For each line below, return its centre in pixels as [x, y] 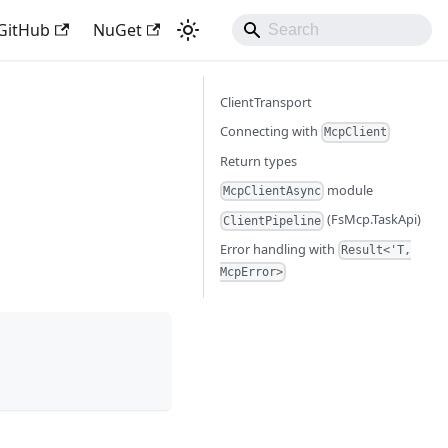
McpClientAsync [272, 191]
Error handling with [279, 248]
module [349, 189]
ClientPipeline [272, 220]
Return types [258, 160]
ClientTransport [266, 102]
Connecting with [270, 131]
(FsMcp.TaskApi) [373, 219]
